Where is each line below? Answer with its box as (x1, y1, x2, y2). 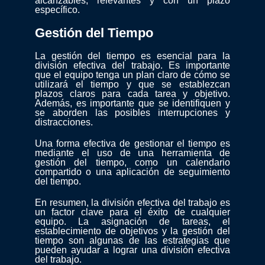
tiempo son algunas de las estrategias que (35, 235, 230, 246)
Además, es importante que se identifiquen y (35, 98, 230, 109)
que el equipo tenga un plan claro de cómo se (35, 70, 230, 80)
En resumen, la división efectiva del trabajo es (35, 198, 230, 208)
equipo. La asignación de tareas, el (35, 216, 230, 227)
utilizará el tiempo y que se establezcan (35, 79, 230, 90)
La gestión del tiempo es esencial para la (35, 51, 230, 62)
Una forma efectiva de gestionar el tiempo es (35, 138, 230, 149)
